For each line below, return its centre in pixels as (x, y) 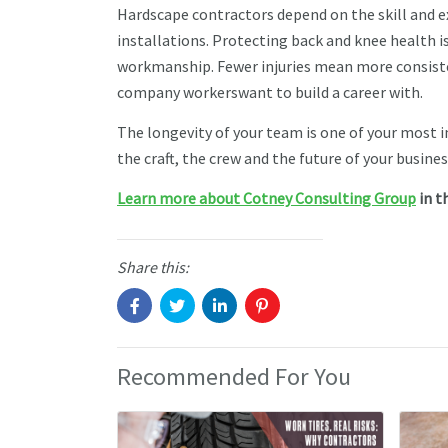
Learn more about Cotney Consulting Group (266, 198)
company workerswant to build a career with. (271, 92)
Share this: (153, 267)
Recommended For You (234, 377)
